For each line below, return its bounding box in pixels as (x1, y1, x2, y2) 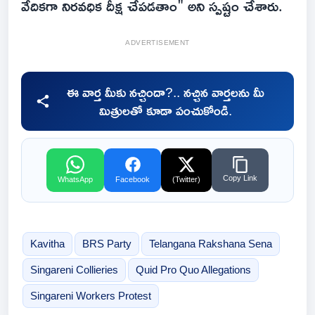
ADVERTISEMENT (125, 36, 190, 50)
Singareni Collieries (30, 264, 118, 276)
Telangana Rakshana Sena (148, 238, 272, 250)
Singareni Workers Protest (30, 290, 151, 302)
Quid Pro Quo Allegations (135, 264, 251, 276)
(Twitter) (172, 175, 200, 184)
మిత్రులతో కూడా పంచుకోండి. (98, 98, 232, 124)
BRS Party (82, 238, 131, 250)
